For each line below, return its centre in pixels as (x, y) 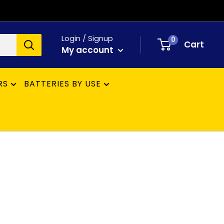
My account (88, 50)
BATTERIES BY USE (62, 84)
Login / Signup (87, 38)
